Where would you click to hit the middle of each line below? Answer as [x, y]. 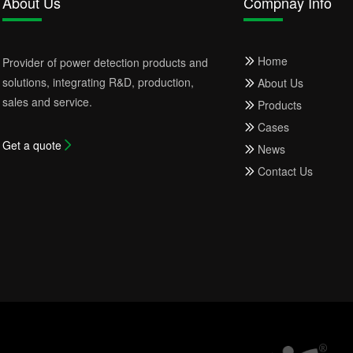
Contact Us [286, 171]
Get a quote [32, 145]
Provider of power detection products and [105, 62]
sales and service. [47, 102]
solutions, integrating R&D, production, [98, 82]
